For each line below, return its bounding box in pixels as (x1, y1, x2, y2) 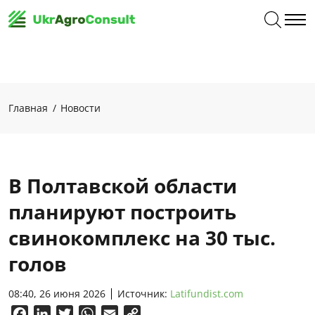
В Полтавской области (8, 172, 237, 199)
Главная (8, 101, 48, 115)
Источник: (117, 287, 170, 300)
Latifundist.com (170, 287, 243, 300)
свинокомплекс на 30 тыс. (8, 224, 276, 251)
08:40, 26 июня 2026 (8, 287, 105, 300)
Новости (60, 101, 101, 115)
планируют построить (8, 198, 236, 225)
